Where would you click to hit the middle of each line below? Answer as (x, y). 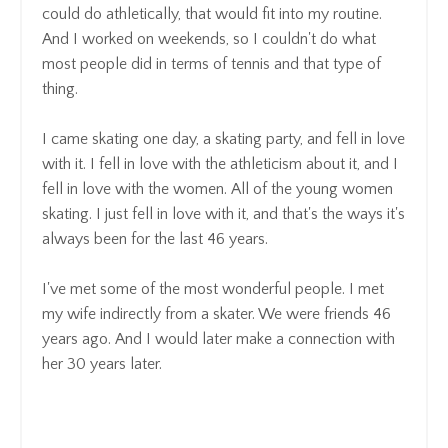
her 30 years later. (102, 363)
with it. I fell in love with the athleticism (172, 163)
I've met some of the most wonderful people (192, 288)
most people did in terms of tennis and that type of (211, 63)
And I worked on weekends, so (145, 38)
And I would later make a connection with (253, 338)
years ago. (76, 338)
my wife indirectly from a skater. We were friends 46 (216, 313)
